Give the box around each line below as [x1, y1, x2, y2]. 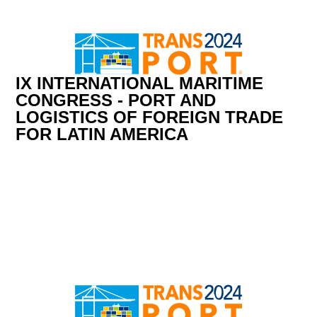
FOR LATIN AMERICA [16, 124, 189, 144]
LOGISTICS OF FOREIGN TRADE [16, 107, 284, 127]
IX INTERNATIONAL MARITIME [16, 73, 264, 93]
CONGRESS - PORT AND [16, 90, 217, 110]
